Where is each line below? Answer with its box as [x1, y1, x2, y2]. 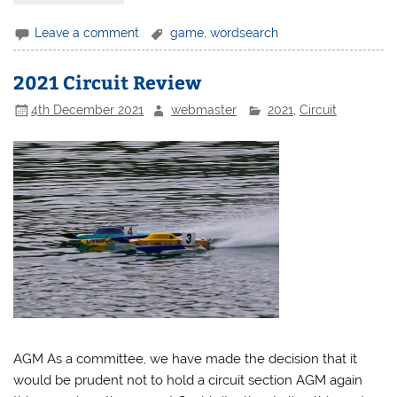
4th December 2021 [31, 102, 144, 117]
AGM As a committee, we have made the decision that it [13, 350, 358, 367]
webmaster [171, 102, 237, 117]
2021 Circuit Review [13, 69, 202, 96]
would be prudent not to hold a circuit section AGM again [13, 371, 363, 388]
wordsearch [210, 25, 279, 40]
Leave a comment [35, 25, 140, 40]
